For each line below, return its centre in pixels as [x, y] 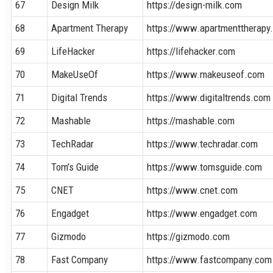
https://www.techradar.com [203, 144]
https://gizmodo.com [189, 236]
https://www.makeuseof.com [206, 74]
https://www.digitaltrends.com [209, 97]
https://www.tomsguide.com [205, 167]
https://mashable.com [191, 120]
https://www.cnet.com [193, 190]
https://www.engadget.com [202, 213]
